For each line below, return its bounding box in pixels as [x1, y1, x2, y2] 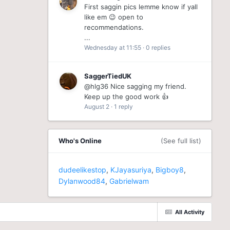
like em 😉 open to [84, 13, 143, 21]
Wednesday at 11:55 [84, 44, 141, 51]
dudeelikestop [58, 165, 106, 174]
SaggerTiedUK [84, 72, 131, 80]
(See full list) [160, 137, 201, 145]
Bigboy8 [155, 165, 184, 174]
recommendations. [84, 23, 144, 31]
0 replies [145, 44, 170, 51]
